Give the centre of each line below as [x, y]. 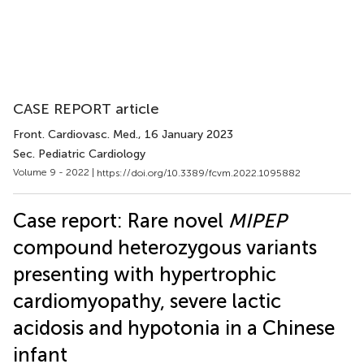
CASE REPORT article [86, 109]
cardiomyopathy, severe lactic [147, 301]
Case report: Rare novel [121, 220]
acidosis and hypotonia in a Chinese [174, 327]
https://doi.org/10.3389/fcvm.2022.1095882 [199, 173]
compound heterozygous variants [165, 247]
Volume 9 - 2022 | [55, 172]
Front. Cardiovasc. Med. [76, 134]
